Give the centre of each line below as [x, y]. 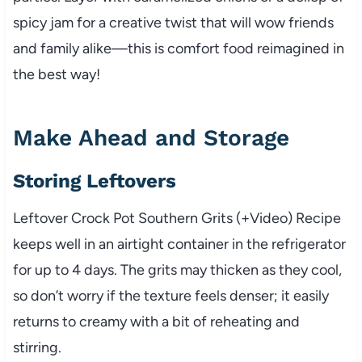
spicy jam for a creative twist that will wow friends [173, 22]
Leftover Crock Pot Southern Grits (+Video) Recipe [177, 218]
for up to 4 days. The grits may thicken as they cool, [177, 269]
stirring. [37, 347]
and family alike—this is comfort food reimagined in [178, 48]
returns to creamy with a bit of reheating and [156, 321]
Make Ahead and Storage [151, 137]
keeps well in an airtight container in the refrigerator [179, 244]
